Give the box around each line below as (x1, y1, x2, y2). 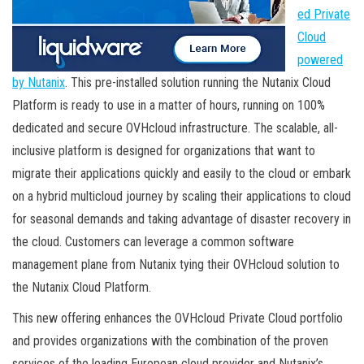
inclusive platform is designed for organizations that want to (12, 142, 315, 158)
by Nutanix (12, 74, 65, 90)
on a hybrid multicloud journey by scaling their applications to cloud (12, 188, 351, 204)
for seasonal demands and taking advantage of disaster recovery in (12, 210, 351, 227)
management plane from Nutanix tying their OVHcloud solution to (12, 256, 340, 272)
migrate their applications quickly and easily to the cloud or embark (12, 165, 351, 181)
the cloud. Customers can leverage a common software (12, 233, 294, 249)
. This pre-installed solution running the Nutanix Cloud (65, 74, 331, 90)
